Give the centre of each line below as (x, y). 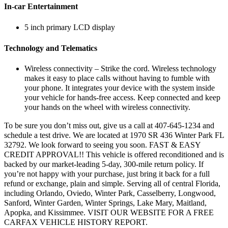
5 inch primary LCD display (70, 28)
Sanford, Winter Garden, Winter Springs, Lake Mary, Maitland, (105, 203)
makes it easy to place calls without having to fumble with (117, 79)
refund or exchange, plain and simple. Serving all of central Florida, (112, 183)
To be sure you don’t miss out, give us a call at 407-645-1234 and (109, 125)
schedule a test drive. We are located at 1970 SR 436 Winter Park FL (114, 135)
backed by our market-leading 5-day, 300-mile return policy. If (104, 164)
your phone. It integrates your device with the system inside (120, 88)
